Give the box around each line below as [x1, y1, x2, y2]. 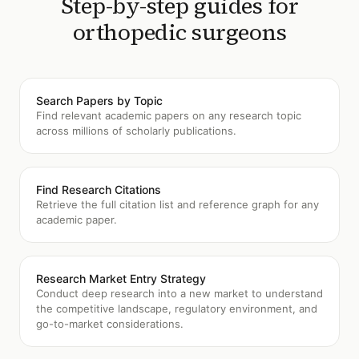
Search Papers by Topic [36, 94, 163, 107]
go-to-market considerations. [36, 317, 184, 330]
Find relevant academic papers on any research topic [36, 109, 301, 122]
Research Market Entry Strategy [36, 272, 206, 285]
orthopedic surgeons [72, 17, 287, 47]
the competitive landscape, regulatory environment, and [36, 302, 317, 315]
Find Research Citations [36, 183, 161, 196]
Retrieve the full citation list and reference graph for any [36, 198, 319, 211]
